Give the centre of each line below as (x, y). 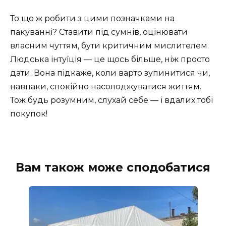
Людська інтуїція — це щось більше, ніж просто (110, 60)
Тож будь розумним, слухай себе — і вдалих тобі (111, 100)
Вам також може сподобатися (113, 168)
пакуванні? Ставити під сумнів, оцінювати (99, 32)
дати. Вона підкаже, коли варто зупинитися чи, (110, 73)
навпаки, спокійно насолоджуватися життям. (106, 87)
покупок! (29, 114)
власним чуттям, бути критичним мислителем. (109, 46)
